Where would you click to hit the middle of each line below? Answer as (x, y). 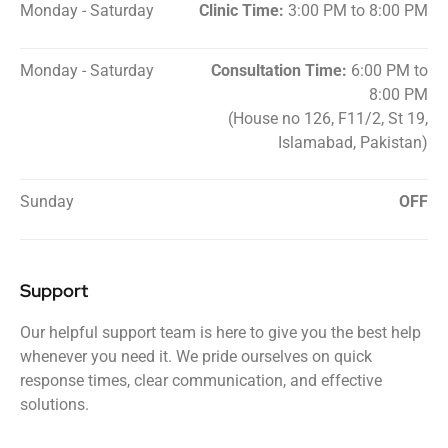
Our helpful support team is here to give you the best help (220, 332)
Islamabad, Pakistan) (352, 142)
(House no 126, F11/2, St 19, (327, 118)
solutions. (54, 404)
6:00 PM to (387, 70)
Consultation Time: (278, 70)
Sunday (47, 202)
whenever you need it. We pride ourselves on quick (196, 356)
